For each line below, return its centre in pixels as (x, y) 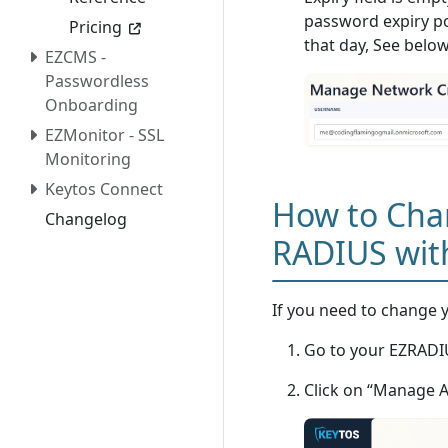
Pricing (95, 26)
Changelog (86, 218)
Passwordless (97, 80)
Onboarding (91, 104)
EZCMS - (75, 56)
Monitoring (88, 158)
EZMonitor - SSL (104, 134)
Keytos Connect (104, 188)
